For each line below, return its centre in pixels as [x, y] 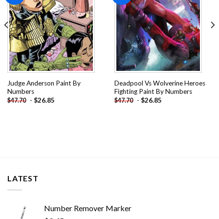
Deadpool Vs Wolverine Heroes [160, 83]
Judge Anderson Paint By [44, 83]
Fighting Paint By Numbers [153, 91]
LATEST [23, 178]
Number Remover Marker [88, 208]
